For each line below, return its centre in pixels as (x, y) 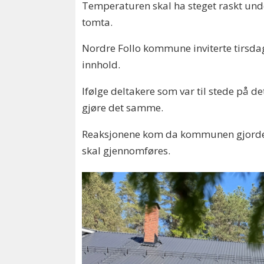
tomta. (99, 22)
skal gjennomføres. (126, 151)
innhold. (101, 65)
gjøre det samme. (124, 108)
